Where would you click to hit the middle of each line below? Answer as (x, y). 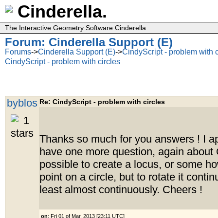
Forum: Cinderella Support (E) (89, 42)
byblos (22, 103)
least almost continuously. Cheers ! (121, 190)
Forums (18, 52)
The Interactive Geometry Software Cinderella (75, 28)
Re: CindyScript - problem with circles (102, 102)
